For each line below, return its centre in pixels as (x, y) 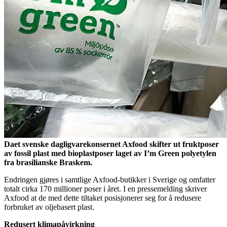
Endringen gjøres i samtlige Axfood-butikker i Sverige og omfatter (110, 179)
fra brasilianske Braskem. (48, 162)
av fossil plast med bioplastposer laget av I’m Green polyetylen (110, 153)
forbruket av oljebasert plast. (49, 207)
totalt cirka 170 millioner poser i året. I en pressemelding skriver (105, 188)
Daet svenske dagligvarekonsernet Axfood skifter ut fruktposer (111, 144)
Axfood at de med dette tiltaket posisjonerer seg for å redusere (103, 198)
